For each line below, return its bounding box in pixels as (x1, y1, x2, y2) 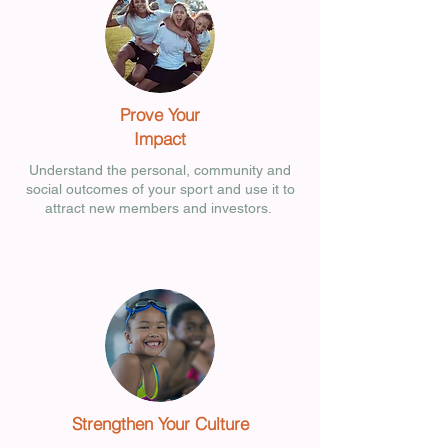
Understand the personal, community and (29, 162, 291, 178)
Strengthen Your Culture (71, 413, 249, 434)
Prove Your (120, 104, 200, 125)
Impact (134, 128, 186, 149)
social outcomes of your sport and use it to (25, 181, 295, 197)
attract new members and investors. (44, 200, 276, 216)
